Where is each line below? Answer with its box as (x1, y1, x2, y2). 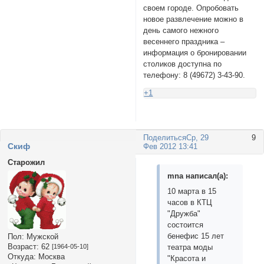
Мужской (24, 232, 58, 241)
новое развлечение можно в (143, 15, 244, 24)
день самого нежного (143, 26, 219, 35)
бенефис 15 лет (167, 232, 225, 241)
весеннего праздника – (143, 37, 225, 47)
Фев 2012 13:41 (143, 142, 198, 151)
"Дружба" (167, 209, 201, 219)
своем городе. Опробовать (143, 4, 239, 13)
